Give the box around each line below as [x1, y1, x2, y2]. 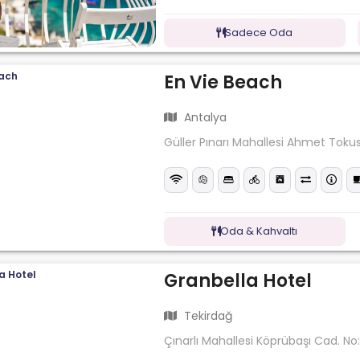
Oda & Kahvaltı [220, 223, 298, 239]
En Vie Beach [164, 69, 283, 95]
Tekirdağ [181, 308, 233, 325]
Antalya [181, 109, 227, 126]
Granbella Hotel [164, 268, 313, 293]
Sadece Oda [225, 24, 293, 40]
